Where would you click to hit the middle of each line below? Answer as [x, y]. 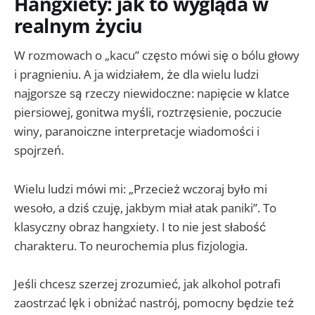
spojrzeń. [39, 150]
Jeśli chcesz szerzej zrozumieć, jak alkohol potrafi [147, 283]
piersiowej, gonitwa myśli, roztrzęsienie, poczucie [148, 112]
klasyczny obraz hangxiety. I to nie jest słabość [140, 226]
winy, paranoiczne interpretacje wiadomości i [137, 131]
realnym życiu [78, 25]
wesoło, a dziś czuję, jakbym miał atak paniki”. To [145, 207]
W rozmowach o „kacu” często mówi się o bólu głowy [157, 56]
